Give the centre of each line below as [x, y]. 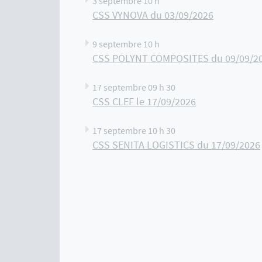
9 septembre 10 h [126, 44]
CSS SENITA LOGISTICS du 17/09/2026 [176, 145]
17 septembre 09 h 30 [134, 87]
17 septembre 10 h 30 [134, 131]
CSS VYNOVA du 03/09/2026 [153, 15]
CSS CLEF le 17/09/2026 [144, 102]
